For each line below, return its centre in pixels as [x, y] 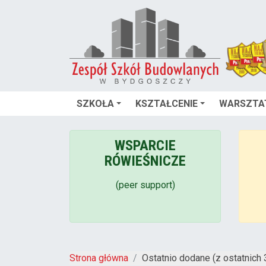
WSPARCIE [145, 145]
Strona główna [99, 258]
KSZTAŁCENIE [167, 103]
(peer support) [145, 185]
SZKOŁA [95, 103]
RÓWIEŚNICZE [145, 161]
